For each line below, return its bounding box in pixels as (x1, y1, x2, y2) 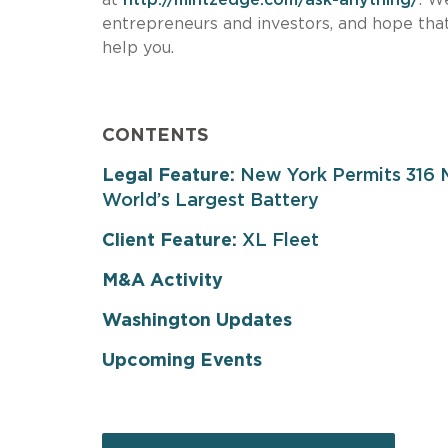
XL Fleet (237, 231, 319, 250)
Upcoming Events (102, 351, 262, 370)
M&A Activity (102, 271, 223, 290)
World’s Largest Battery (102, 191, 319, 210)
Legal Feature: (102, 166, 235, 185)
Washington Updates (102, 311, 292, 330)
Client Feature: (102, 231, 237, 250)
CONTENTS (102, 126, 209, 145)
